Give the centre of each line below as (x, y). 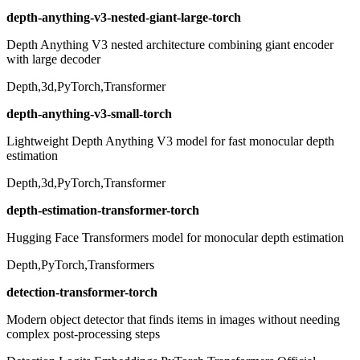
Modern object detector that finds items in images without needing (173, 320)
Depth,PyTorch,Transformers (80, 265)
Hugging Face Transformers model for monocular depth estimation (175, 238)
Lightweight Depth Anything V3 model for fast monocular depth (170, 141)
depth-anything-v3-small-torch (89, 114)
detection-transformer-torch (82, 292)
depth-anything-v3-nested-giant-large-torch (124, 18)
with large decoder (53, 59)
